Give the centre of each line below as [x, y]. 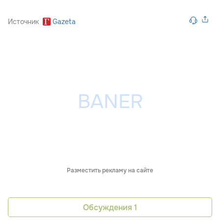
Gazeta [64, 22]
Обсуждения [109, 207]
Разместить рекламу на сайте [110, 170]
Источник [23, 22]
